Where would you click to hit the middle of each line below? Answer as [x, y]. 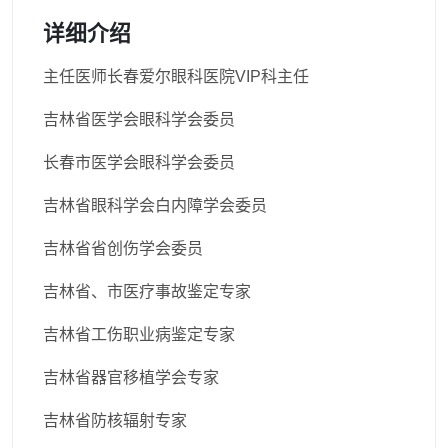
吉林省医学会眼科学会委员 [139, 119]
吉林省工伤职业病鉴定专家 [139, 334]
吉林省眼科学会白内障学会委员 [155, 205]
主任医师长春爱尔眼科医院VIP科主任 [176, 76]
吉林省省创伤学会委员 [123, 248]
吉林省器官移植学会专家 [131, 377]
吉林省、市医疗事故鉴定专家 [147, 291]
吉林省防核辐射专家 [115, 420]
